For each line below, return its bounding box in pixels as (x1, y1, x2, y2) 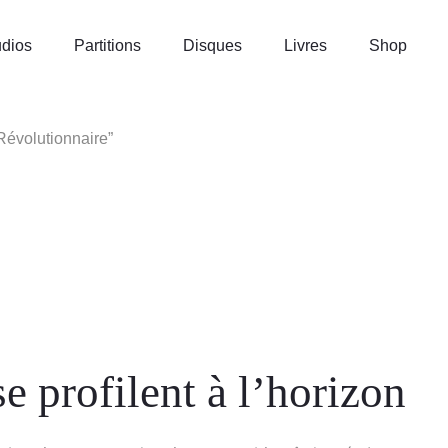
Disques (182, 37, 242, 54)
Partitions (73, 37, 141, 54)
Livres (283, 37, 327, 54)
